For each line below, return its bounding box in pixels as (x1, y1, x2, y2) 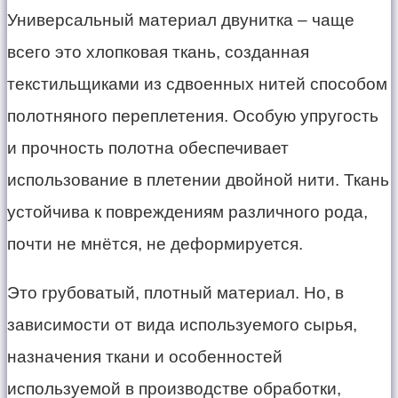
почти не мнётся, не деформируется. (7, 234, 303, 253)
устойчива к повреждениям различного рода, (7, 202, 368, 221)
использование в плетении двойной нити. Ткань (7, 170, 389, 189)
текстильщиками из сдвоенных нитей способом (7, 74, 387, 93)
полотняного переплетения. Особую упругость (7, 106, 378, 125)
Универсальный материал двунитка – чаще (7, 10, 354, 29)
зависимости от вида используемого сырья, (7, 314, 357, 334)
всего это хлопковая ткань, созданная (7, 42, 309, 61)
